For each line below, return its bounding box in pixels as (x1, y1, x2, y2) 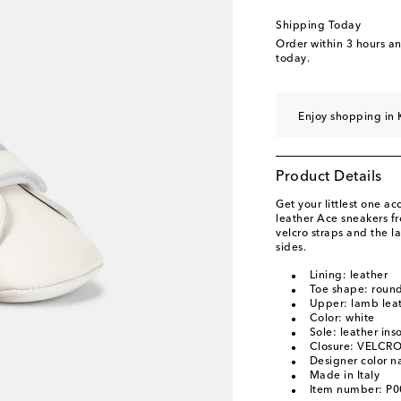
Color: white (309, 313, 375, 324)
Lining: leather (309, 270, 388, 281)
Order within (276, 39, 346, 50)
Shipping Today (276, 21, 361, 31)
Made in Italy (309, 371, 380, 381)
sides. (276, 243, 306, 253)
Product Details (276, 170, 382, 184)
